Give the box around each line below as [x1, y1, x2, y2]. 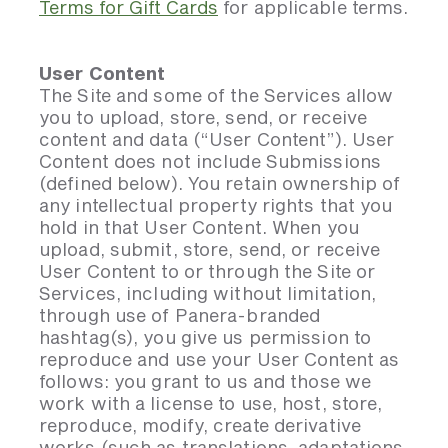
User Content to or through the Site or [39, 260, 376, 282]
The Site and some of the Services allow [39, 84, 394, 106]
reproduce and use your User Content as [39, 348, 400, 370]
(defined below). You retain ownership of [39, 172, 401, 194]
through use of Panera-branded [39, 304, 321, 326]
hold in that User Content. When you [39, 216, 359, 238]
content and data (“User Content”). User [39, 128, 395, 150]
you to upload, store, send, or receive [39, 106, 368, 128]
